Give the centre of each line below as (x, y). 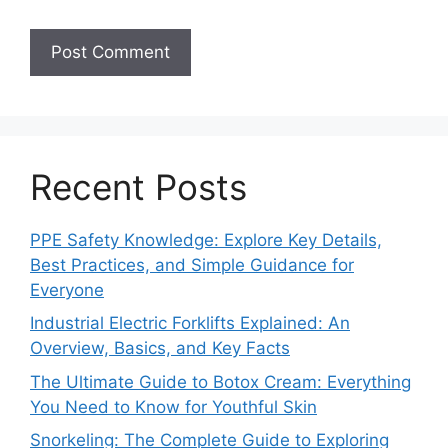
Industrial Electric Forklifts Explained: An (190, 323)
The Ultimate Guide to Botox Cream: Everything (220, 381)
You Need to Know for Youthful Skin (173, 406)
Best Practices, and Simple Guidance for (192, 264)
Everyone (67, 289)
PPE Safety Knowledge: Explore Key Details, (206, 239)
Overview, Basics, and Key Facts (160, 348)
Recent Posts (138, 186)
